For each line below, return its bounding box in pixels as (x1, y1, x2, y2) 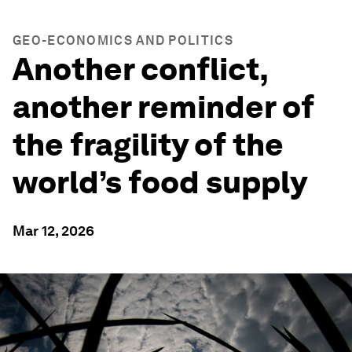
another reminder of (13, 88, 314, 126)
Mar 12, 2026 (13, 222, 94, 239)
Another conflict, (13, 50, 268, 88)
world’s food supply (13, 163, 307, 201)
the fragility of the (13, 126, 284, 163)
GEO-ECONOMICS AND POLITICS (13, 33, 233, 48)
